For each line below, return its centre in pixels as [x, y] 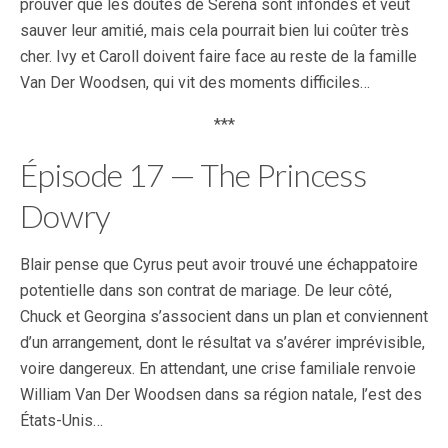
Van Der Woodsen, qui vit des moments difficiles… [195, 82]
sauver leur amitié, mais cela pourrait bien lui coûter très [214, 30]
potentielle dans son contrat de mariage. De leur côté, [206, 290]
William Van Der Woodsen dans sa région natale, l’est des [221, 394]
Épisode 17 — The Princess [193, 174]
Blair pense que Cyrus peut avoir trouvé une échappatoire [219, 264]
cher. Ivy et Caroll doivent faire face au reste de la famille [218, 56]
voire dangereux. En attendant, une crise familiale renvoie [218, 368]
